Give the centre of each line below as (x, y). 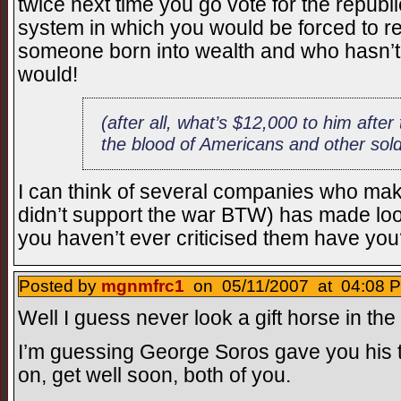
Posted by (60, 286)
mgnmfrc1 (143, 286)
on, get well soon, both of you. (154, 375)
